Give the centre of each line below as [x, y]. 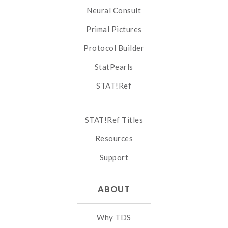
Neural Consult [114, 10]
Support [114, 157]
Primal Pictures [114, 29]
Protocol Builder [114, 48]
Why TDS [114, 217]
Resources [114, 138]
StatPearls [114, 67]
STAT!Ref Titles [114, 120]
